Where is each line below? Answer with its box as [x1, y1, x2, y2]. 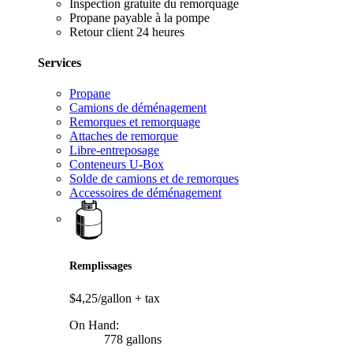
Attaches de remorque [69, 129, 178, 143]
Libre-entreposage [69, 143, 159, 158]
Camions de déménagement [69, 101, 206, 115]
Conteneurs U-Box [69, 158, 164, 172]
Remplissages [69, 258, 132, 272]
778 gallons [101, 332, 162, 346]
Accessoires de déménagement [69, 186, 221, 200]
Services [38, 56, 81, 70]
